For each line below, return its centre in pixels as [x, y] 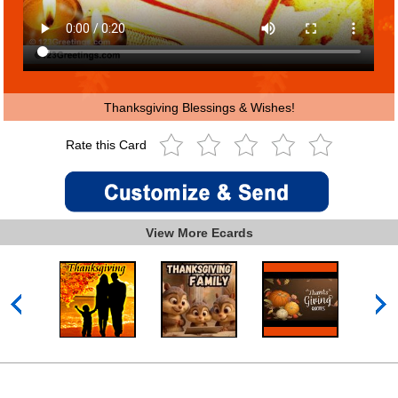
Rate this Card [107, 145]
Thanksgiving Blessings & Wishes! [199, 107]
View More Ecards [199, 232]
